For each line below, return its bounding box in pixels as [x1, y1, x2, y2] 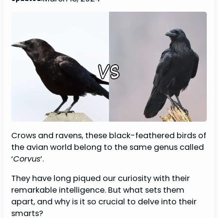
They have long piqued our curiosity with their [11, 172, 190, 184]
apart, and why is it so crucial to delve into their [11, 196, 197, 207]
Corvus [13, 153, 41, 164]
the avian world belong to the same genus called [11, 141, 204, 153]
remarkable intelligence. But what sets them [11, 184, 185, 196]
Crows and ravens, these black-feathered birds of [11, 129, 207, 141]
